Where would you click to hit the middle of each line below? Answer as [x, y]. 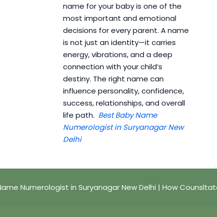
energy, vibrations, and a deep [117, 55]
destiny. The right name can [113, 79]
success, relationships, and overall [124, 103]
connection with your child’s [112, 67]
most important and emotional [119, 18]
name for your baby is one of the [122, 6]
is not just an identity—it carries [119, 43]
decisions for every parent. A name [126, 31]
